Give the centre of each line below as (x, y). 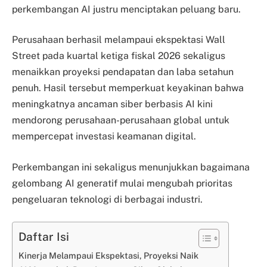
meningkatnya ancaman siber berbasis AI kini (112, 104)
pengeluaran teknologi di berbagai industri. (107, 199)
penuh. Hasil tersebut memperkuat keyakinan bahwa (128, 88)
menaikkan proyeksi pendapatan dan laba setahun (123, 72)
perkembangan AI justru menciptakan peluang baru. (126, 9)
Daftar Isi (44, 237)
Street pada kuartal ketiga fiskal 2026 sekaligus (119, 56)
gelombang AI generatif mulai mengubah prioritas (122, 183)
